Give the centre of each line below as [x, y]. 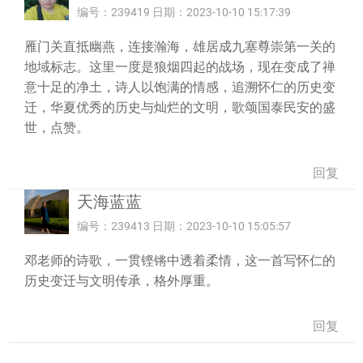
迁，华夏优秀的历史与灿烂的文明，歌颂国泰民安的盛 [180, 107]
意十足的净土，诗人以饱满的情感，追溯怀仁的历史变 [180, 87]
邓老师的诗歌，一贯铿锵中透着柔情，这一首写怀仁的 [180, 261]
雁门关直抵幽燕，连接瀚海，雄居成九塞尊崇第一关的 [180, 47]
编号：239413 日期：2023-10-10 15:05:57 [184, 226]
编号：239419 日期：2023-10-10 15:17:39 [184, 12]
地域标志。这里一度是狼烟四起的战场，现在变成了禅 [180, 67]
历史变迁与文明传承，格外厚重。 [122, 281]
